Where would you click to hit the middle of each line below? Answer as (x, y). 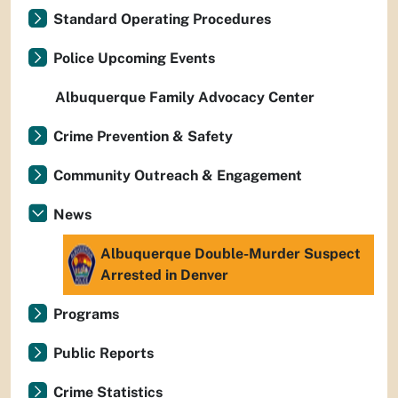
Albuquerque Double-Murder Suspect (231, 254)
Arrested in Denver (164, 275)
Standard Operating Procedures (162, 19)
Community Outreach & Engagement (178, 175)
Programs (86, 314)
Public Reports (103, 353)
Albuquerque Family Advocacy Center (185, 97)
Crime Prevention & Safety (143, 136)
